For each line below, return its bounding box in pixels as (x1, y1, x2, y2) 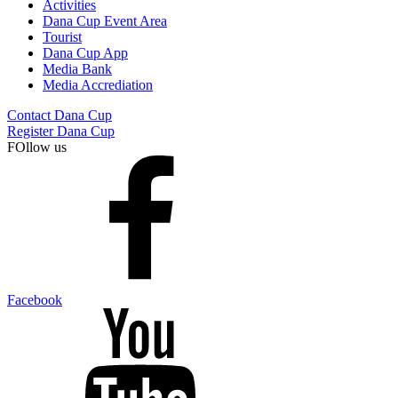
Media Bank (43, 60, 112, 76)
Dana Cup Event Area (43, 12, 167, 28)
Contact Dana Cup (7, 107, 112, 123)
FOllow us (7, 139, 67, 155)
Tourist (43, 28, 82, 44)
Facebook (7, 291, 62, 307)
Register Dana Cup (7, 123, 115, 139)
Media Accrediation (43, 76, 153, 92)
